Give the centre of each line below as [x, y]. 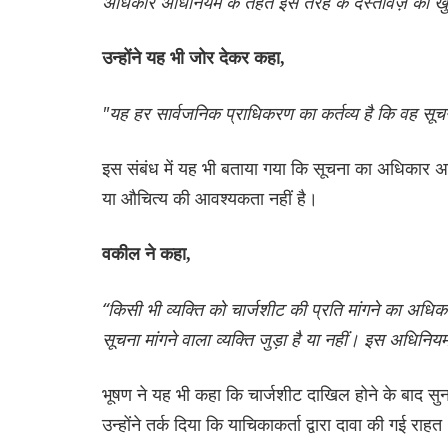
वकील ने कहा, [146, 254]
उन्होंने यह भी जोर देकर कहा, [193, 58]
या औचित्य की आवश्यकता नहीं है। [210, 198]
